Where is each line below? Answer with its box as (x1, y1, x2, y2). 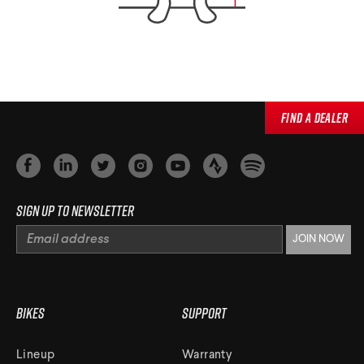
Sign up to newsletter (16, 201, 134, 222)
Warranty (182, 349, 232, 362)
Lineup (16, 349, 55, 362)
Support (182, 303, 227, 324)
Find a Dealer (280, 109, 348, 128)
